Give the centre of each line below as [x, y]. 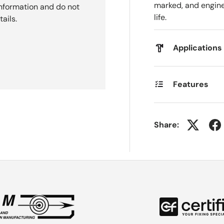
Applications [198, 48]
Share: [167, 125]
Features [191, 84]
